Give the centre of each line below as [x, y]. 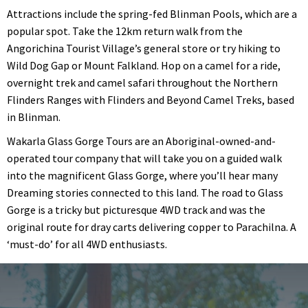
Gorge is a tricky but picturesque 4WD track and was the [136, 210]
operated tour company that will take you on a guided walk [144, 158]
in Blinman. [34, 117]
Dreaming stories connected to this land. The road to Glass [145, 192]
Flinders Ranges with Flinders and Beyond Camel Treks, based [151, 100]
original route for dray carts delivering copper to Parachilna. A [152, 227]
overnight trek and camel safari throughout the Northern [142, 82]
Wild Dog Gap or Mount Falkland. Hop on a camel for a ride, [144, 65]
